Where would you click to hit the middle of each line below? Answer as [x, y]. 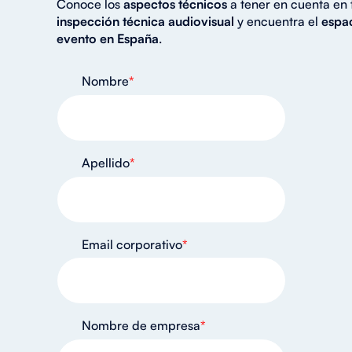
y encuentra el [279, 22]
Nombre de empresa [141, 326]
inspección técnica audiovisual [147, 22]
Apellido [106, 162]
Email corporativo [132, 244]
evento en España [108, 39]
